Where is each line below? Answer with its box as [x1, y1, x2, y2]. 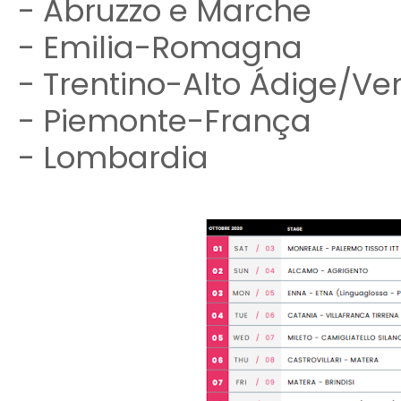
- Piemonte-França [17, 99, 311, 142]
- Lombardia [17, 136, 209, 179]
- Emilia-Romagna [17, 26, 303, 69]
